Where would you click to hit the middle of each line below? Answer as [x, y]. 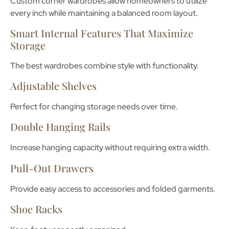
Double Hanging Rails [60, 127]
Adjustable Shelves [53, 86]
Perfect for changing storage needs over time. [94, 107]
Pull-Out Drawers [52, 168]
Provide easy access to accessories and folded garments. [113, 189]
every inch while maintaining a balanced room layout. [104, 13]
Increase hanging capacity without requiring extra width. [110, 148]
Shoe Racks [36, 209]
